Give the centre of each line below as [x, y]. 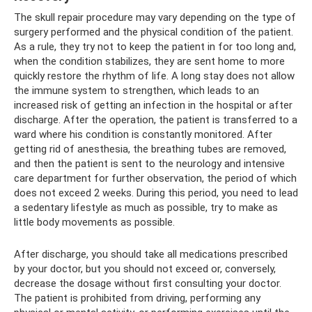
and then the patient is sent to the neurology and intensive [149, 164]
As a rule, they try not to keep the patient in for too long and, [155, 47]
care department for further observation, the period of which [155, 178]
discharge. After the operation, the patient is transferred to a [156, 120]
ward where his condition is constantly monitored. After [143, 134]
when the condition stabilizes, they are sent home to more [149, 61]
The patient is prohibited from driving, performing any [137, 298]
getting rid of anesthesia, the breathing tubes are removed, [150, 149]
